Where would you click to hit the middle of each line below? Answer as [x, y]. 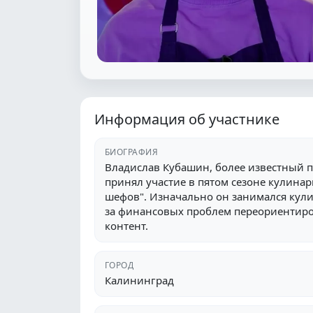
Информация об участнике [187, 119]
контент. [126, 225]
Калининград [139, 280]
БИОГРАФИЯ [132, 152]
